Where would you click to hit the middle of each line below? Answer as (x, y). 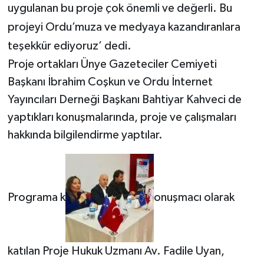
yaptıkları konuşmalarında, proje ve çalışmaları (122, 118)
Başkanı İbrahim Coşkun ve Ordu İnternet (110, 82)
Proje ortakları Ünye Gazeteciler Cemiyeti (112, 65)
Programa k (36, 198)
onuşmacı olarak (194, 198)
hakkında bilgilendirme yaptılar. (85, 135)
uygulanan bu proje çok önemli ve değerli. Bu (120, 9)
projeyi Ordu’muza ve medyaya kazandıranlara (124, 27)
